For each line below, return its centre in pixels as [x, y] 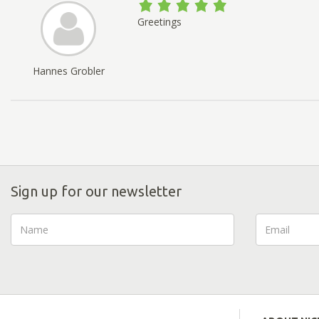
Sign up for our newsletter [96, 191]
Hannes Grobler [68, 71]
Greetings [159, 22]
